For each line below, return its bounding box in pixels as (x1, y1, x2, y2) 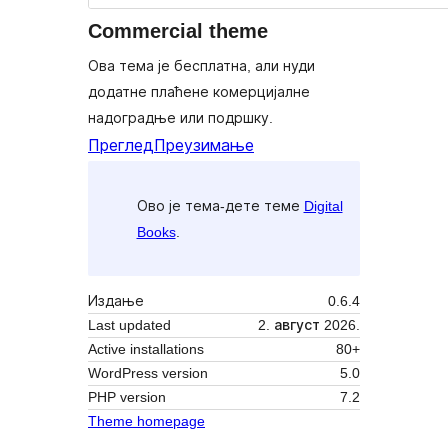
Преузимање (154, 137, 254, 155)
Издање (88, 293, 144, 310)
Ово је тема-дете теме (136, 197, 304, 214)
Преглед (88, 137, 154, 155)
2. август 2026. (258, 317, 360, 334)
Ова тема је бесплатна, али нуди (88, 58, 315, 75)
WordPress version (88, 365, 208, 382)
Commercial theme (88, 20, 268, 43)
